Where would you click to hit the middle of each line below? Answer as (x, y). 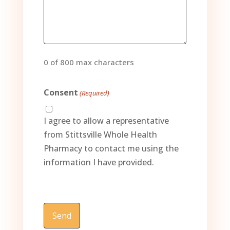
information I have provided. (99, 162)
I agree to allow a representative (106, 120)
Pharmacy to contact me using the (111, 148)
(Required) (95, 93)
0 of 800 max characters (89, 62)
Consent (61, 92)
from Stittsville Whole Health (100, 134)
